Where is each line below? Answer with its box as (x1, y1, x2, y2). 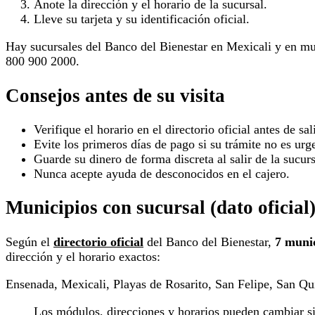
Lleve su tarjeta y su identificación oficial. (34, 12, 250, 27)
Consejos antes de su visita (6, 84, 225, 106)
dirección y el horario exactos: (6, 249, 160, 264)
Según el (6, 234, 53, 249)
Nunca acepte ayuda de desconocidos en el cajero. (34, 166, 290, 181)
